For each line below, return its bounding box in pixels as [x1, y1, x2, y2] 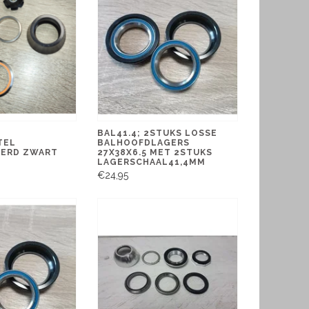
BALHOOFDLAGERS [97, 137, 190, 148]
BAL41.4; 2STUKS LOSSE [97, 128, 218, 138]
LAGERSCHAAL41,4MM [97, 157, 206, 167]
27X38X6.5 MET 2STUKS [97, 147, 213, 157]
